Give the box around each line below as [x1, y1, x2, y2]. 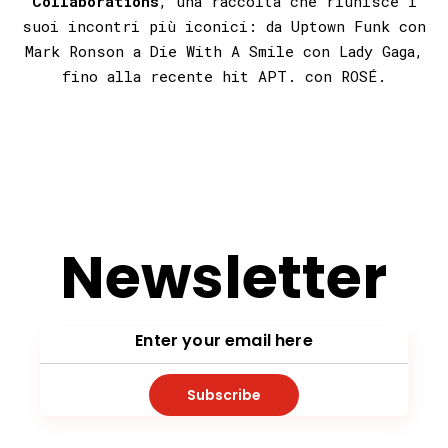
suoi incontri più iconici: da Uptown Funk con [22, 15, 426, 36]
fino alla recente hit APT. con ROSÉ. [62, 65, 386, 86]
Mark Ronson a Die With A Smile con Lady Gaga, [25, 40, 423, 61]
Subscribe [186, 384, 261, 405]
